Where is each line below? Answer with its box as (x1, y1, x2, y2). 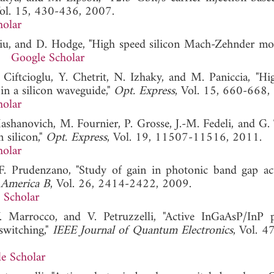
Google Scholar (11, 47, 84, 69)
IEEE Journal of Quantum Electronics (52, 220, 234, 242)
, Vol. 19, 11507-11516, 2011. (107, 127, 262, 149)
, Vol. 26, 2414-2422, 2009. (50, 173, 191, 195)
